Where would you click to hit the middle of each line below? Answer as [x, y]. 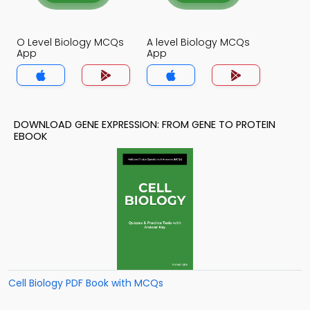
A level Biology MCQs [198, 42]
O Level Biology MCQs [70, 42]
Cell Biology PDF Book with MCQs [86, 283]
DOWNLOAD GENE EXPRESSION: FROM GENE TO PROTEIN [145, 125]
